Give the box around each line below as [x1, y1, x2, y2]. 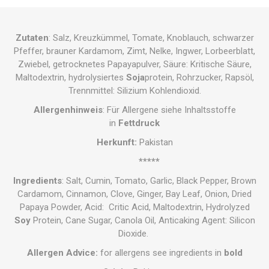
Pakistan [139, 137, 173, 148]
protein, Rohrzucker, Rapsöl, [144, 72, 254, 83]
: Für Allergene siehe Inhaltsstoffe [102, 104, 236, 116]
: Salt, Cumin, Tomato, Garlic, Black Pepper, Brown [61, 175, 256, 187]
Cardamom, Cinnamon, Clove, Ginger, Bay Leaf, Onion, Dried [17, 189, 252, 200]
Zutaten [15, 32, 49, 44]
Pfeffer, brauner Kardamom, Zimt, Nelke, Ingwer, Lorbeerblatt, [14, 46, 255, 57]
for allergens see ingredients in [97, 247, 224, 259]
